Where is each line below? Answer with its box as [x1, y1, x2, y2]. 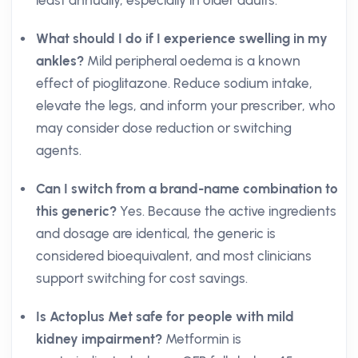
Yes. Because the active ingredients [117, 203, 336, 219]
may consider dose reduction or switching [36, 120, 292, 136]
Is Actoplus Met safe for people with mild [36, 308, 294, 324]
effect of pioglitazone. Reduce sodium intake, [36, 75, 312, 91]
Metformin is [162, 331, 241, 347]
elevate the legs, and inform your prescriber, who [36, 97, 336, 113]
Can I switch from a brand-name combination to [36, 181, 338, 197]
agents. [36, 142, 82, 158]
